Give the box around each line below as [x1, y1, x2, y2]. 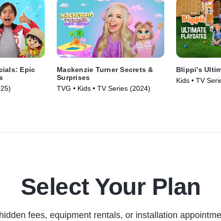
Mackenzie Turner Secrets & [57, 66, 153, 74]
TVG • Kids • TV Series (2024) [57, 84, 151, 93]
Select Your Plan [20, 174, 201, 200]
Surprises [57, 74, 90, 82]
